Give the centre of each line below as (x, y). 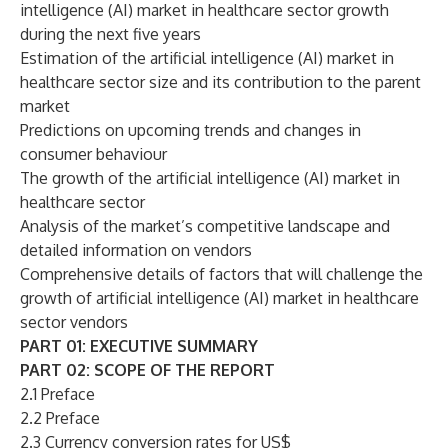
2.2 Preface (60, 418)
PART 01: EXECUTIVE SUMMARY (139, 346)
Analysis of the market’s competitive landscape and (205, 226)
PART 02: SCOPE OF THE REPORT (147, 370)
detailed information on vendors (136, 250)
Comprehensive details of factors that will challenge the (221, 274)
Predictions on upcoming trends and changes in (190, 130)
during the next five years (110, 34)
